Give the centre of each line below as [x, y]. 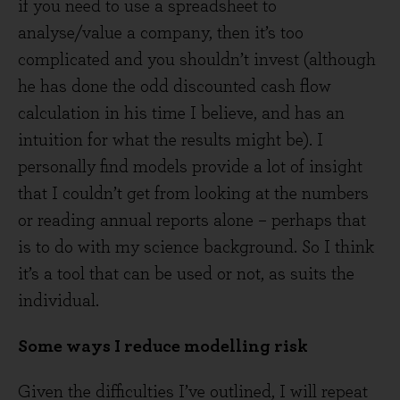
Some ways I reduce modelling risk [163, 346]
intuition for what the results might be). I [171, 140]
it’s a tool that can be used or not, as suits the [186, 274]
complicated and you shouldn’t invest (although [197, 60]
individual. [58, 301]
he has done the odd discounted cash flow [175, 87]
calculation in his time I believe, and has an [181, 113]
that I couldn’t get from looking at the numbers [193, 194]
